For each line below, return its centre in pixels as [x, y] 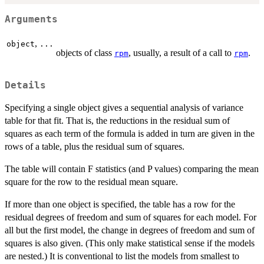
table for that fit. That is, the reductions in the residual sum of [117, 121]
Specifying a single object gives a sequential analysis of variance [124, 108]
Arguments [31, 19]
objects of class [85, 52]
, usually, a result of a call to [181, 52]
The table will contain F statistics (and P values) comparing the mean [132, 169]
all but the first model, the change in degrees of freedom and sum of [130, 230]
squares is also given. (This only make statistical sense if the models [130, 243]
